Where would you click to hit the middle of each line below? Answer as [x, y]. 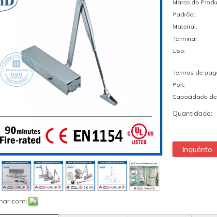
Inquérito [197, 149]
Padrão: [184, 14]
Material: [185, 26]
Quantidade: [192, 113]
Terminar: [186, 39]
